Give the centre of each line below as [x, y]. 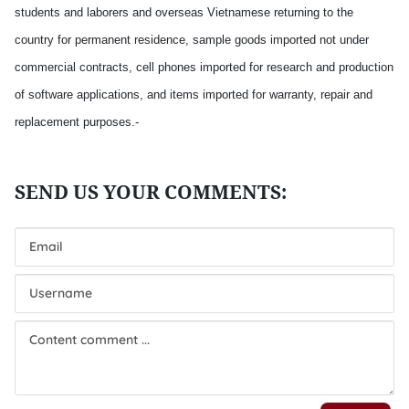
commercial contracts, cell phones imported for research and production [204, 67]
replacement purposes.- [77, 122]
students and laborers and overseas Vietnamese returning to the [184, 12]
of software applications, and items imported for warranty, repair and [194, 94]
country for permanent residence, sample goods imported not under [192, 40]
